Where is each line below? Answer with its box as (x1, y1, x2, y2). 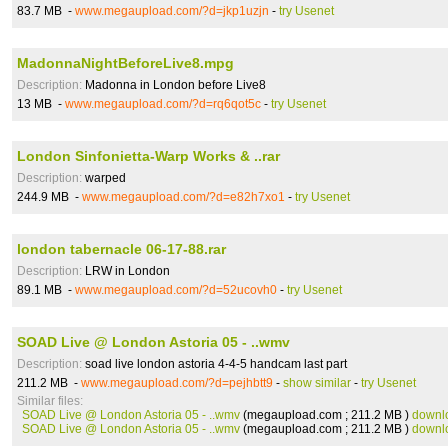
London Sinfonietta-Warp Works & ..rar (17, 148, 280, 164)
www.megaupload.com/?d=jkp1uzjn (75, 4, 269, 18)
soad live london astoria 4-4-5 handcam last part (82, 357, 347, 371)
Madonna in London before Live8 (82, 78, 266, 92)
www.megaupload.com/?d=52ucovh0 (75, 283, 277, 297)
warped (82, 171, 126, 185)
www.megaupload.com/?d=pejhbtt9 (81, 376, 273, 390)
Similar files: (17, 394, 83, 408)
